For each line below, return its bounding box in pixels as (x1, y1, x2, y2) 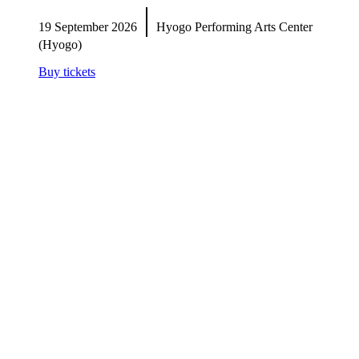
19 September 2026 (38, 19, 143, 34)
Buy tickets (38, 65, 95, 79)
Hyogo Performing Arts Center (150, 19, 313, 34)
